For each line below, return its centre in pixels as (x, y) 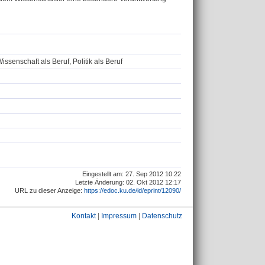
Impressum (119, 216)
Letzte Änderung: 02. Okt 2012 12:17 (128, 182)
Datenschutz (162, 216)
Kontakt (84, 216)
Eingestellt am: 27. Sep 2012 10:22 (132, 174)
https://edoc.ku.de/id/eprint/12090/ (132, 190)
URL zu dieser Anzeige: (49, 190)
